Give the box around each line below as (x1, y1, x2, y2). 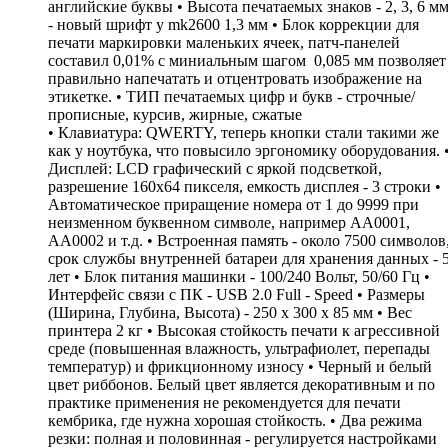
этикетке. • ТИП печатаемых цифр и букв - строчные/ (48, 87, 415, 105)
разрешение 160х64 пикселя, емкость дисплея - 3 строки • (48, 177, 441, 195)
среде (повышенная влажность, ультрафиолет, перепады (48, 339, 430, 357)
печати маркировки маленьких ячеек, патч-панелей (48, 33, 400, 51)
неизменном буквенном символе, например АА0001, (48, 213, 410, 231)
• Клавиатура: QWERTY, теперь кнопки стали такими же (48, 123, 439, 141)
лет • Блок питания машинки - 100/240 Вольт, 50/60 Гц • (48, 267, 430, 285)
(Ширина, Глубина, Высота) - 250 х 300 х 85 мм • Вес (48, 303, 412, 321)
